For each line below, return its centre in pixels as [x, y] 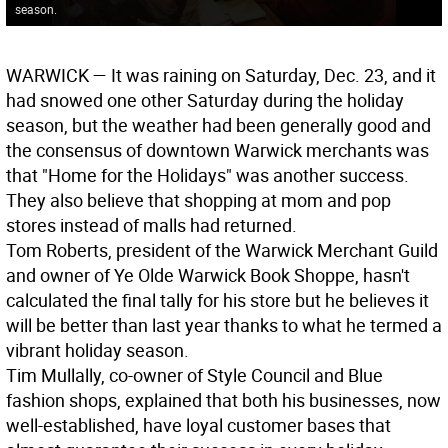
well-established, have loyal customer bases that [198, 425]
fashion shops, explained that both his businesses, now [223, 400]
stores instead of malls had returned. [151, 225]
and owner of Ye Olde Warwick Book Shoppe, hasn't [208, 275]
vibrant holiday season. [97, 350]
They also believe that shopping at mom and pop [198, 200]
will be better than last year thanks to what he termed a [224, 325]
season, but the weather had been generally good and [218, 125]
